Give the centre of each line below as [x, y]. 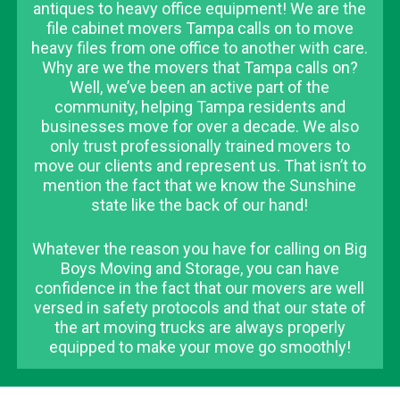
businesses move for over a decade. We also [200, 126]
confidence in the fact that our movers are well [200, 287]
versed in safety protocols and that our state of [200, 307]
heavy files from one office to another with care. [200, 47]
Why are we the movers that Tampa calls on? [200, 67]
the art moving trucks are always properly [200, 327]
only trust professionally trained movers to [200, 146]
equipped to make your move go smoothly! [200, 346]
